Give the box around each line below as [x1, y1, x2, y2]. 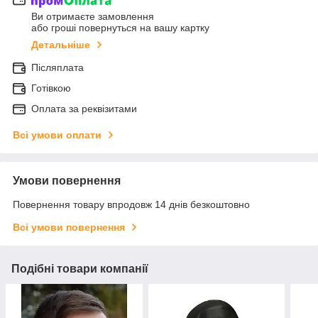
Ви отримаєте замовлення [31, 11, 154, 23]
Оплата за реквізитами [31, 103, 137, 115]
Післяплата [31, 62, 84, 74]
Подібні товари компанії [11, 263, 148, 275]
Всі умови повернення [13, 221, 125, 234]
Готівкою [31, 82, 71, 94]
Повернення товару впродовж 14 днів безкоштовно [13, 199, 250, 211]
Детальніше [31, 39, 90, 51]
